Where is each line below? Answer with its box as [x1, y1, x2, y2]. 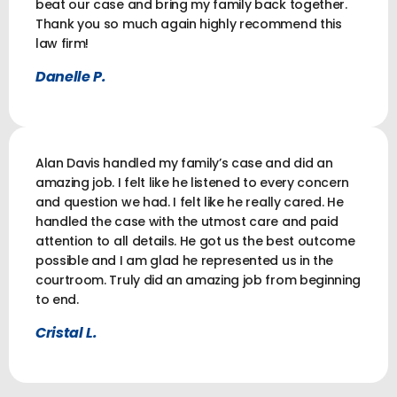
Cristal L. [35, 322, 97, 343]
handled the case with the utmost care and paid [35, 212, 339, 230]
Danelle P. [35, 66, 106, 87]
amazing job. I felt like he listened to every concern [35, 173, 350, 191]
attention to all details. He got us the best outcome [35, 231, 355, 250]
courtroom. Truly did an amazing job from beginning [35, 270, 361, 289]
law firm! [35, 34, 90, 52]
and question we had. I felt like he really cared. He [35, 192, 344, 211]
